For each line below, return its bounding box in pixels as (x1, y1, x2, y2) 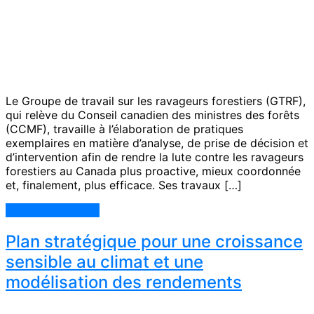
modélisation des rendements (6, 272, 242, 293)
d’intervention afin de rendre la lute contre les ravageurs (6, 150, 303, 165)
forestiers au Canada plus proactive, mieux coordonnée (6, 164, 301, 179)
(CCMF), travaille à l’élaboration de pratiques (6, 122, 243, 137)
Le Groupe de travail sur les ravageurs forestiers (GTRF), (6, 94, 306, 109)
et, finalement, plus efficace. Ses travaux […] (6, 178, 242, 193)
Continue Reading (6, 203, 100, 218)
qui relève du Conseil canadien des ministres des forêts (6, 108, 299, 123)
